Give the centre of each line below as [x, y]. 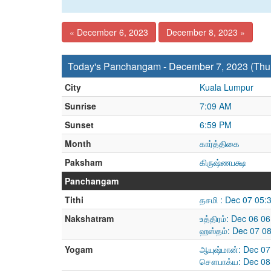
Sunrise [80, 106]
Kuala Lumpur [227, 87]
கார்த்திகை [220, 143]
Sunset [79, 125]
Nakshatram [89, 218]
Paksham [83, 162]
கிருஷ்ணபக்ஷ [223, 162]
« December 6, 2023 [109, 32]
